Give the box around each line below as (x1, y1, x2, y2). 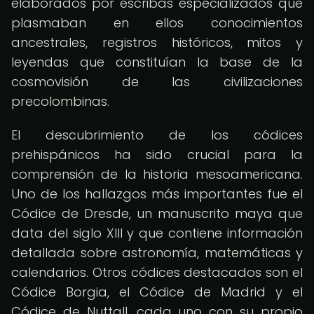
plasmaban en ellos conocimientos (11, 14, 303, 32)
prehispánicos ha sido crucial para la (11, 146, 303, 163)
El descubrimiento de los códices (11, 126, 303, 144)
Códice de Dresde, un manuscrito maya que (11, 205, 303, 222)
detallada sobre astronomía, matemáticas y (11, 244, 303, 261)
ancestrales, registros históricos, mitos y (11, 34, 303, 51)
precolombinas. (11, 93, 109, 110)
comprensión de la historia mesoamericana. (11, 165, 303, 183)
